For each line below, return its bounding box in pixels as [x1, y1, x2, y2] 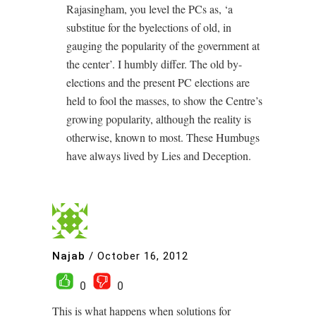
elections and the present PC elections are [66, 75, 250, 90]
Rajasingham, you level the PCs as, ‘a [66, 1, 233, 16]
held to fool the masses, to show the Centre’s [66, 93, 262, 108]
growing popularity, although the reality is [66, 111, 251, 126]
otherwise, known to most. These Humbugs [66, 130, 260, 145]
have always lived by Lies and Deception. [66, 148, 251, 163]
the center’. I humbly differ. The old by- [66, 56, 242, 71]
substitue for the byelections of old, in [66, 20, 231, 35]
